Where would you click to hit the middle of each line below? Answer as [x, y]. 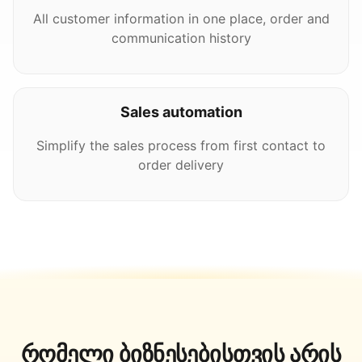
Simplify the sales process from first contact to [181, 145]
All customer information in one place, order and [181, 19]
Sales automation [181, 112]
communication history [181, 38]
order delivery [181, 165]
